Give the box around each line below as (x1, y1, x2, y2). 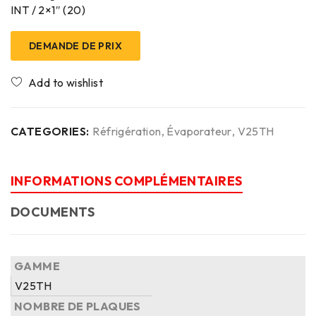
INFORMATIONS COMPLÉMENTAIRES (11, 173, 243, 189)
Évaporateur (166, 124, 232, 138)
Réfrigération (92, 124, 162, 138)
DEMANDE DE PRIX (29, 39, 122, 52)
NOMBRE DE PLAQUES (14, 299, 141, 313)
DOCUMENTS (11, 204, 95, 220)
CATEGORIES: (11, 124, 90, 138)
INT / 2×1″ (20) (11, 3, 86, 17)
